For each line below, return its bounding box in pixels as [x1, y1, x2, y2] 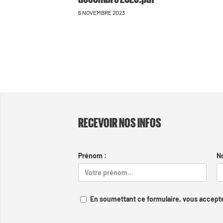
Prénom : [78, 151, 107, 160]
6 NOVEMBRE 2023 [78, 8, 125, 16]
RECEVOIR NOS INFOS [78, 114, 161, 129]
